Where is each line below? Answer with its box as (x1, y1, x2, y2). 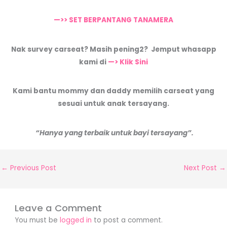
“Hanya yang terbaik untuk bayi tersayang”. (33, 128, 194, 138)
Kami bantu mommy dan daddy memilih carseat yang (13, 86, 214, 96)
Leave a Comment (15, 202, 102, 215)
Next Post (184, 163, 219, 173)
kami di (79, 57, 108, 67)
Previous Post (8, 163, 56, 173)
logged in (60, 215, 92, 225)
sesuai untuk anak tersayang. (58, 99, 169, 109)
